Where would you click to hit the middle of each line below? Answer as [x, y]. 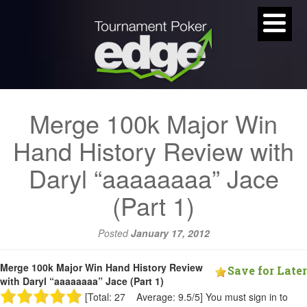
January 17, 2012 [170, 233]
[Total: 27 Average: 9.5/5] [144, 297]
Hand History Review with [153, 150]
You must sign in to [247, 297]
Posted [114, 233]
